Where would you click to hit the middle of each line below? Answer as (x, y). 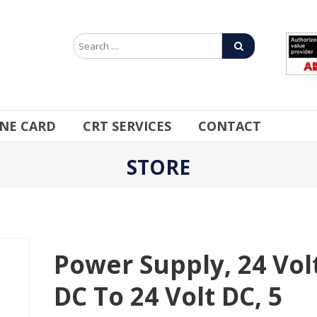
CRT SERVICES (127, 126)
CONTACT (230, 126)
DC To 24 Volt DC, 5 (168, 296)
